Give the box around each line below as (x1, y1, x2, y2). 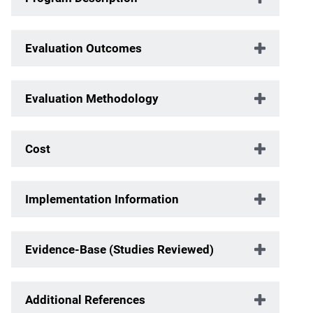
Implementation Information (25, 191, 179, 206)
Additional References (25, 292, 145, 307)
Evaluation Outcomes (25, 41, 142, 55)
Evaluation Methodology (25, 91, 159, 105)
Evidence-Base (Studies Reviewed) (25, 242, 214, 256)
